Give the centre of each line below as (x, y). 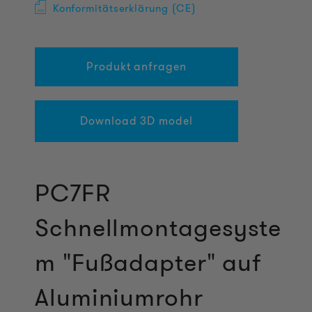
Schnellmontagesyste (158, 228)
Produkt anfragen (136, 67)
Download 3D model (136, 121)
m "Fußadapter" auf (148, 263)
